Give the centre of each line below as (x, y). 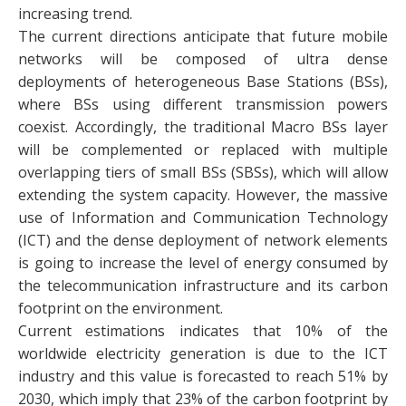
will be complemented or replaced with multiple (203, 150)
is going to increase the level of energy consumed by (203, 263)
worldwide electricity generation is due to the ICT (203, 354)
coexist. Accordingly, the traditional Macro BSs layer (203, 127)
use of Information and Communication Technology (203, 218)
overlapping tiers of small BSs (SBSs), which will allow (203, 173)
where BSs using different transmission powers (203, 105)
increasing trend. (75, 14)
